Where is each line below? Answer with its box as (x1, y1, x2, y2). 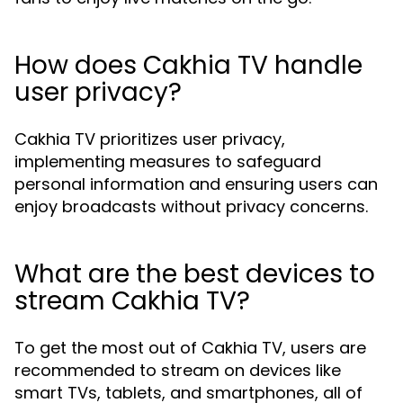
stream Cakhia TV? (14, 283, 250, 318)
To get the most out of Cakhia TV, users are (14, 336, 366, 359)
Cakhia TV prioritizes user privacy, (14, 128, 285, 150)
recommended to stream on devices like (14, 359, 341, 381)
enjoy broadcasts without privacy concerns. (14, 195, 368, 218)
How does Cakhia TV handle (14, 48, 363, 83)
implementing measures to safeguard (14, 150, 321, 173)
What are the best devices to (14, 256, 375, 291)
